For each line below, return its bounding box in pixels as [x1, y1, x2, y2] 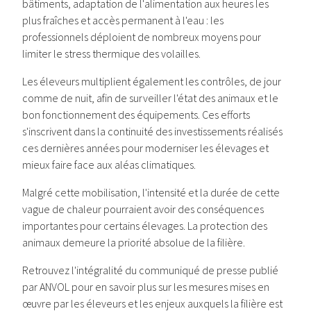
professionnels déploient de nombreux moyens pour [22, 30, 261, 44]
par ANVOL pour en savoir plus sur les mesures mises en [22, 280, 269, 294]
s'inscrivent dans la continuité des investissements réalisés [22, 124, 283, 138]
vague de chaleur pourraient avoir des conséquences [22, 202, 264, 216]
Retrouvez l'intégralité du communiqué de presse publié [22, 263, 278, 277]
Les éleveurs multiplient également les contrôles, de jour [22, 74, 281, 88]
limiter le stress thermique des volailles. [22, 47, 201, 60]
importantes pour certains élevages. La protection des [22, 219, 267, 233]
